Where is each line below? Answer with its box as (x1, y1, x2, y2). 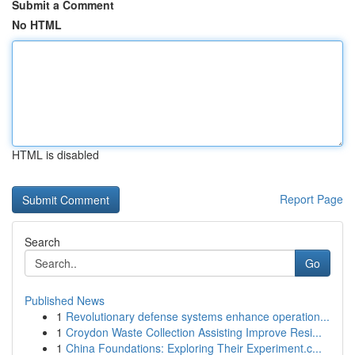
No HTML (12, 17, 62, 32)
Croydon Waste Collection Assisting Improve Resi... (66, 324, 322, 340)
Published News (25, 292, 105, 308)
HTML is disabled (12, 147, 99, 162)
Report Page (280, 191, 343, 207)
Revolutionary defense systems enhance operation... (66, 308, 330, 324)
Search (25, 234, 60, 250)
